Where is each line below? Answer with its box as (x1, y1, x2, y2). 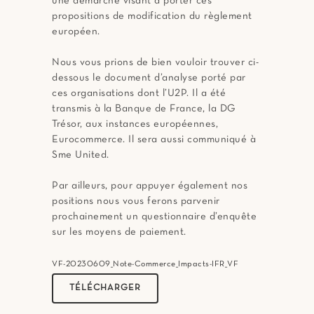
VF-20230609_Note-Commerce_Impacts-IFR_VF (52, 261, 238, 268)
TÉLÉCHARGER (69, 284, 141, 293)
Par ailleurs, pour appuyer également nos (52, 181, 247, 191)
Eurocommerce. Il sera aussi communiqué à (52, 135, 256, 145)
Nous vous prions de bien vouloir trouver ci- (52, 57, 259, 68)
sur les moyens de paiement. (52, 227, 186, 238)
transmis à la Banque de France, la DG (52, 104, 235, 114)
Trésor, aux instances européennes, (52, 119, 218, 130)
